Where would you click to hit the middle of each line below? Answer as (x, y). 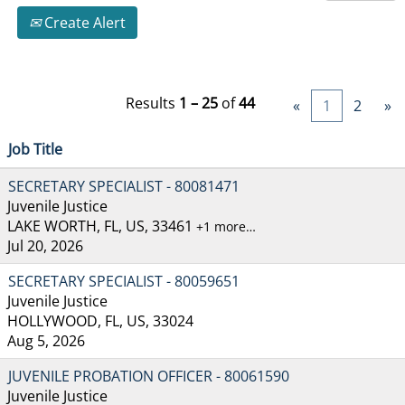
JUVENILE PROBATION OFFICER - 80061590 (149, 376)
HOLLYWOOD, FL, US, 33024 (100, 320)
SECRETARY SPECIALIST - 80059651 (124, 281)
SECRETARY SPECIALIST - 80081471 (124, 186)
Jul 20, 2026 (45, 245)
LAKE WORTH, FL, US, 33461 (102, 226)
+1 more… (226, 226)
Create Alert (83, 22)
